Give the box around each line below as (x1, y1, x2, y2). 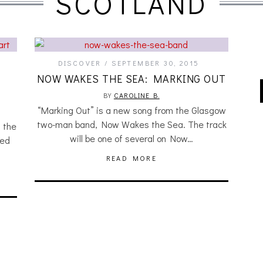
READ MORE (106, 153, 157, 163)
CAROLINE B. (113, 90, 160, 100)
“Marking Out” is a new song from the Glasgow (37, 104, 226, 116)
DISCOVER (58, 58, 102, 68)
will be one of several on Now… (70, 132, 193, 144)
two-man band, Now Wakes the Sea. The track (36, 118, 227, 130)
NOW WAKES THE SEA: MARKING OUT (37, 72, 226, 86)
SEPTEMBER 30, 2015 (112, 58, 200, 68)
